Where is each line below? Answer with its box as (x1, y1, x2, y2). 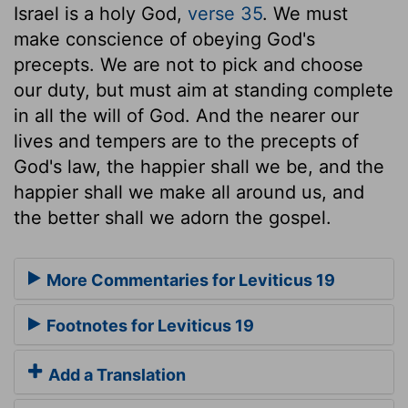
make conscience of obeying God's (14, 28, 315, 51)
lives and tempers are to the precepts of (14, 130, 359, 153)
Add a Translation (45, 364, 186, 384)
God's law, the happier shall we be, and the (14, 156, 384, 178)
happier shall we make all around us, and (14, 181, 364, 204)
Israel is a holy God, (14, 3, 188, 25)
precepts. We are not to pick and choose (14, 54, 363, 76)
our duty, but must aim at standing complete (14, 79, 393, 102)
